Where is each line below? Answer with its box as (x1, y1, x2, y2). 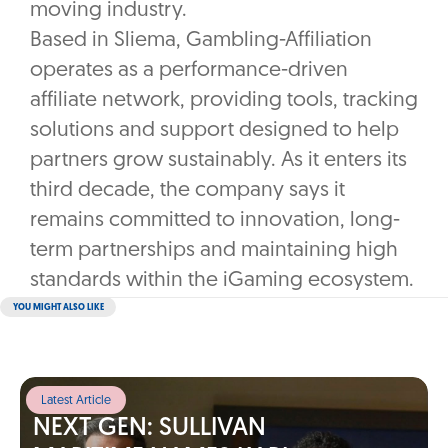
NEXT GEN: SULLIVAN (32, 416, 266, 442)
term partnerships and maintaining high (30, 240, 398, 262)
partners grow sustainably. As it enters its (30, 150, 407, 172)
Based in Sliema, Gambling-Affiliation (30, 30, 372, 52)
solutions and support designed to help (30, 120, 399, 142)
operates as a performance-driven (30, 60, 348, 82)
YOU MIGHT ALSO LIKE (12, 303, 104, 313)
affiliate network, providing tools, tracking (30, 90, 418, 112)
